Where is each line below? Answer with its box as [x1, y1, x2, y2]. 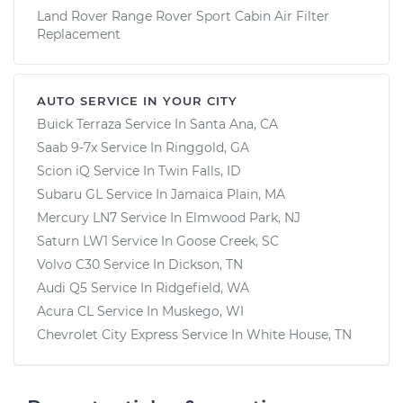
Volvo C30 [37, 255, 100, 273]
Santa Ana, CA [190, 115, 278, 132]
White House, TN [246, 326, 352, 343]
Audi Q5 [37, 279, 87, 296]
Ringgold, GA [166, 139, 249, 156]
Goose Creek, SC [176, 232, 279, 249]
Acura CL [37, 302, 94, 319]
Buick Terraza [37, 115, 121, 132]
